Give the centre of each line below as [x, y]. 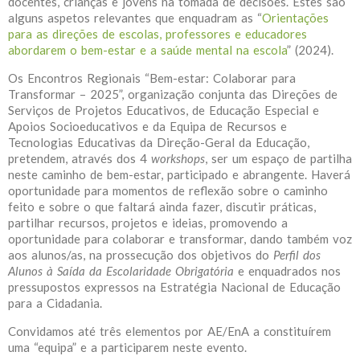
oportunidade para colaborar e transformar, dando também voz [180, 239]
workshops [178, 159]
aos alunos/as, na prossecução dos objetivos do [141, 255]
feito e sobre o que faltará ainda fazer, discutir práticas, [162, 207]
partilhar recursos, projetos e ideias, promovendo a [148, 223]
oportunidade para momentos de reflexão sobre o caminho [168, 191]
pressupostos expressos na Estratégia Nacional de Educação [174, 287]
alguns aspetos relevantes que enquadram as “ [135, 18]
